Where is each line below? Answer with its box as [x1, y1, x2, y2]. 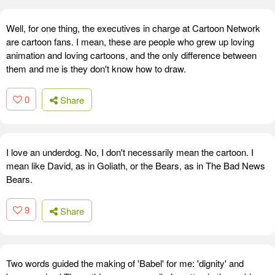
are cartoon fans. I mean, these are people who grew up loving [6, 34, 254, 48]
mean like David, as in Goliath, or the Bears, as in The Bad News [6, 159, 265, 172]
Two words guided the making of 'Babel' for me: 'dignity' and [6, 256, 244, 269]
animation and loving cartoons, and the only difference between [6, 48, 257, 61]
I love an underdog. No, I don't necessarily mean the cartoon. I [6, 145, 254, 159]
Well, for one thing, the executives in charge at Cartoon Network [6, 21, 260, 34]
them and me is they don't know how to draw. [6, 61, 186, 75]
